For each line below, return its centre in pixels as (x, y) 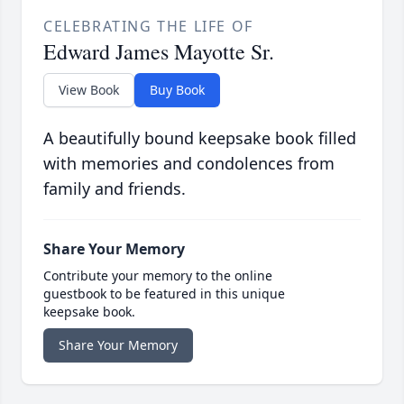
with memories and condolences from (189, 164)
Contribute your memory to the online (158, 276)
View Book (89, 90)
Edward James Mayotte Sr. (159, 52)
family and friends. (115, 189)
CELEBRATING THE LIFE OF (148, 27)
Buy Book (177, 90)
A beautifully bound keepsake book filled (200, 138)
